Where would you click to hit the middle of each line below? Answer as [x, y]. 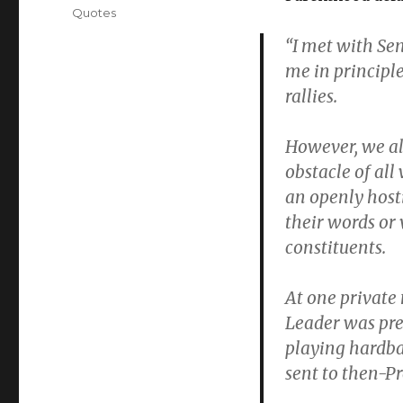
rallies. [311, 97]
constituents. [335, 248]
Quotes [94, 13]
